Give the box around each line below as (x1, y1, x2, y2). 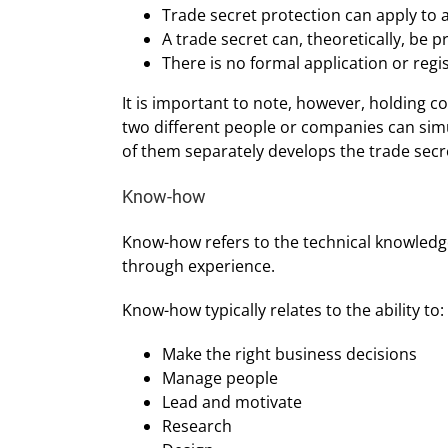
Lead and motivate (162, 391, 302, 414)
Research (162, 415, 232, 438)
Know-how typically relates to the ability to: (122, 299, 444, 322)
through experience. (122, 255, 275, 278)
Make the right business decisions (162, 343, 417, 366)
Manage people (162, 367, 278, 390)
